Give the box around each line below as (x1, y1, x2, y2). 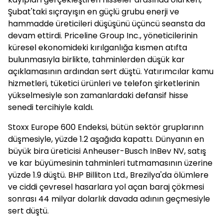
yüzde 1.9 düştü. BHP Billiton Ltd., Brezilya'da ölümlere (8, 169, 209, 181)
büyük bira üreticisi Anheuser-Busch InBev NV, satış (8, 145, 206, 157)
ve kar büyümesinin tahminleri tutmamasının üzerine (8, 157, 213, 169)
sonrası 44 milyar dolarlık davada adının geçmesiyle (8, 193, 210, 205)
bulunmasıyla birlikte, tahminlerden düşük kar (8, 54, 185, 65)
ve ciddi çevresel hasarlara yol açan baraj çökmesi (8, 181, 204, 193)
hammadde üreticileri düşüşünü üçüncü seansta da (8, 18, 205, 29)
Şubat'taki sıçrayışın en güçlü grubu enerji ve (8, 6, 179, 17)
